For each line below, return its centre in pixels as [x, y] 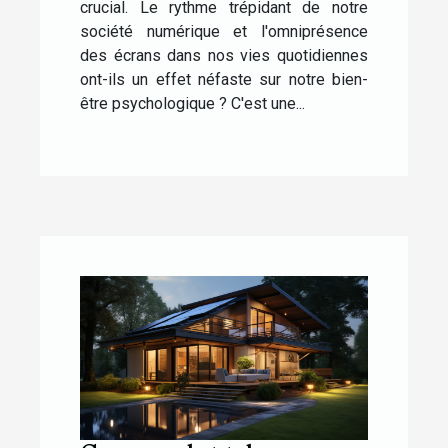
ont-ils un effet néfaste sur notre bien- [224, 79]
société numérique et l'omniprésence [224, 31]
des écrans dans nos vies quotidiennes [224, 55]
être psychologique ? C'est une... [192, 103]
